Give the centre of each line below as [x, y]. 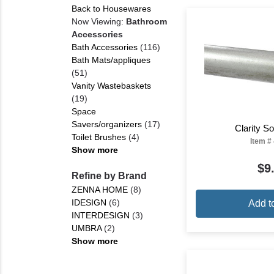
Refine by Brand [109, 176]
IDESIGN [89, 202]
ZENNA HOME [100, 190]
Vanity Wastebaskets [111, 86]
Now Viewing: [99, 21]
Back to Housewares [111, 9]
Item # [261, 141]
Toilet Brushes [99, 137]
